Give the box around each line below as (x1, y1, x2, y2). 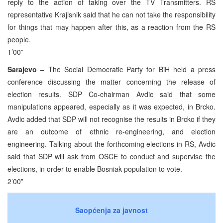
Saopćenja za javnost (75, 205, 148, 215)
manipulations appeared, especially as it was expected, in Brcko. (7, 101, 216, 111)
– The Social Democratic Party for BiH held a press (37, 64, 216, 74)
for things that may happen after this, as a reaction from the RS (7, 21, 216, 32)
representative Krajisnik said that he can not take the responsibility (7, 9, 216, 19)
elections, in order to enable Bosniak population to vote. (7, 163, 182, 174)
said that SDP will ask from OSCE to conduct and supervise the (7, 151, 216, 161)
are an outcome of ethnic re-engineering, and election (7, 126, 216, 136)
